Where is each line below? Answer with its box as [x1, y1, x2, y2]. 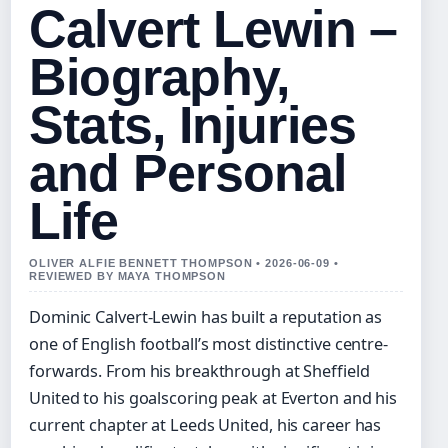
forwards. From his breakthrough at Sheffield [29, 360, 370, 383]
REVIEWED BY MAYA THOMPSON [29, 270, 227, 283]
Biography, [29, 48, 290, 107]
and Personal [29, 144, 347, 203]
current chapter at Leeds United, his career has [29, 414, 382, 437]
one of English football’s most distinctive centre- [29, 333, 388, 356]
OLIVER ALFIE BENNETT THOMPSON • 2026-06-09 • [29, 257, 339, 270]
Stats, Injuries [29, 96, 357, 155]
